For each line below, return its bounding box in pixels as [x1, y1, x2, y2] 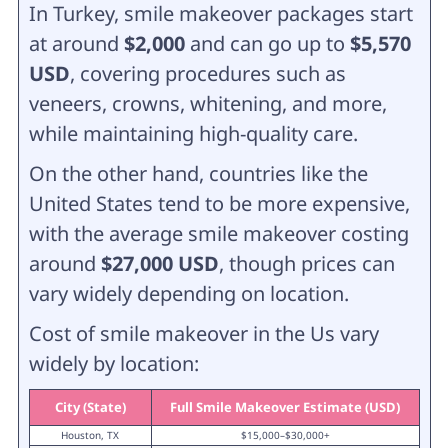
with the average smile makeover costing [28, 219, 409, 247]
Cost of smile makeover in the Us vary [28, 319, 379, 347]
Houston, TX [61, 427, 119, 442]
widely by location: [28, 349, 199, 377]
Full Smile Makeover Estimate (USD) [170, 397, 400, 416]
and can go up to [184, 29, 350, 57]
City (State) [54, 397, 126, 416]
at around [28, 29, 124, 57]
